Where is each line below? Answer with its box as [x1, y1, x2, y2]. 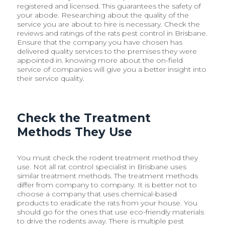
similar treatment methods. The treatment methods [17, 171, 198, 180]
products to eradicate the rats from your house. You [17, 198, 198, 207]
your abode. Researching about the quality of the [17, 10, 189, 20]
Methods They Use [17, 125, 133, 139]
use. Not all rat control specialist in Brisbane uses [17, 162, 187, 171]
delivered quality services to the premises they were [17, 46, 197, 56]
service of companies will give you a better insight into [17, 64, 207, 74]
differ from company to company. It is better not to [17, 180, 197, 189]
